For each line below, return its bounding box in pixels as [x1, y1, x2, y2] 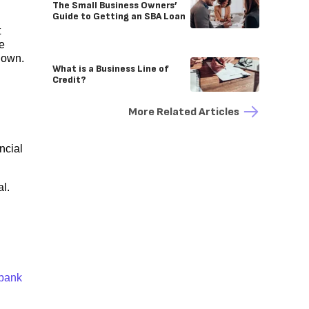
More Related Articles [128, 105, 239, 119]
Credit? [52, 74, 86, 86]
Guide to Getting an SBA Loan [52, 10, 186, 22]
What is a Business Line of [52, 63, 169, 74]
